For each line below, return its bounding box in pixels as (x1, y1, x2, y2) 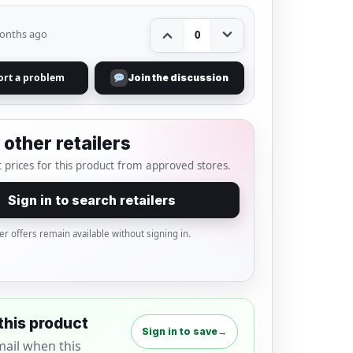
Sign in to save (142, 325, 217, 337)
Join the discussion (128, 72, 229, 84)
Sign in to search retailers (7, 191, 176, 208)
